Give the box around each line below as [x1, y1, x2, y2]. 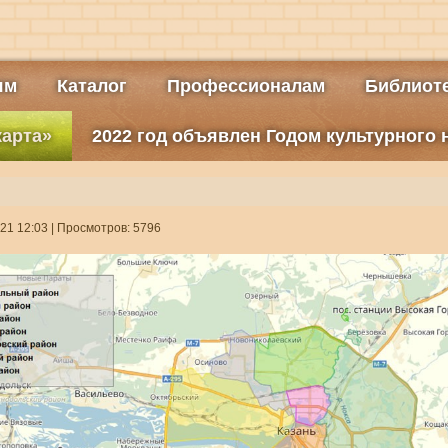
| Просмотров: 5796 [47, 221, 161, 235]
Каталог [56, 76, 127, 96]
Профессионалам [166, 76, 325, 96]
